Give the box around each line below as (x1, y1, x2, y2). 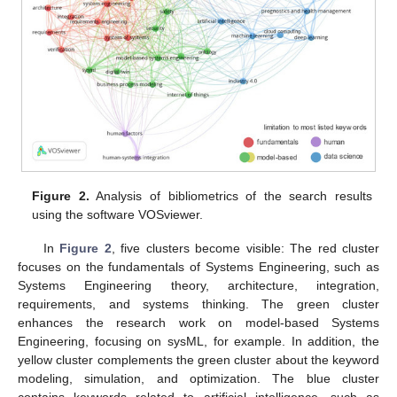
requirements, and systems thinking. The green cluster (18, 296, 379, 311)
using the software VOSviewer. (32, 206, 204, 222)
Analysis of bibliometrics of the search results (89, 188, 372, 203)
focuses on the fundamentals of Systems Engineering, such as (18, 259, 379, 274)
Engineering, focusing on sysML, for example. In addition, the (18, 333, 379, 348)
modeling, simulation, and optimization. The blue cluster (18, 370, 379, 385)
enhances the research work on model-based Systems (18, 315, 379, 330)
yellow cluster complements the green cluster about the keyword (18, 352, 379, 367)
